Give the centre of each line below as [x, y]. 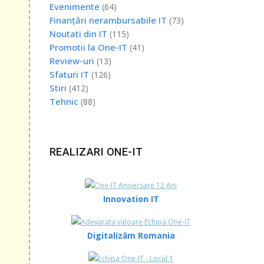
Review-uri [72, 60]
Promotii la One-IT [88, 47]
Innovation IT [131, 199]
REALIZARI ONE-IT [96, 151]
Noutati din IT [78, 33]
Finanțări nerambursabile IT [108, 20]
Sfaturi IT [69, 74]
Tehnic [64, 101]
